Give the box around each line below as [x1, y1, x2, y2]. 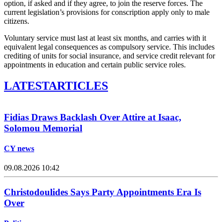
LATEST [4, 79, 49, 93]
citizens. [4, 17, 29, 26]
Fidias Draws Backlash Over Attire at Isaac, [4, 111, 181, 122]
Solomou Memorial [4, 122, 82, 133]
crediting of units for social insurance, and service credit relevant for [4, 52, 215, 60]
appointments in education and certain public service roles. [4, 60, 186, 69]
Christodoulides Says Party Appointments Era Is [4, 187, 201, 197]
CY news [4, 144, 34, 153]
